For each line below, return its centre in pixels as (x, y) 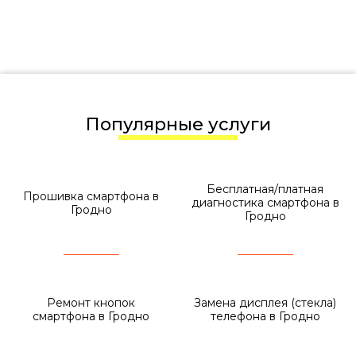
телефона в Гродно (265, 316)
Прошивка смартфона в (91, 196)
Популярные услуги (185, 124)
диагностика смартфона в (265, 203)
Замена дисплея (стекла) (265, 302)
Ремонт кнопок (91, 302)
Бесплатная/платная (265, 189)
